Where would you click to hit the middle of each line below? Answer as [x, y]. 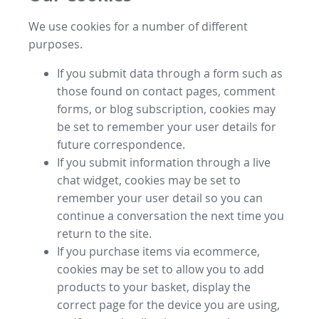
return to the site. [104, 233]
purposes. [56, 44]
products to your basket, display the [154, 287]
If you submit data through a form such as [170, 73]
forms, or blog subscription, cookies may [166, 109]
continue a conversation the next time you [171, 215]
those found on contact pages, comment [166, 91]
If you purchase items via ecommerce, [158, 251]
